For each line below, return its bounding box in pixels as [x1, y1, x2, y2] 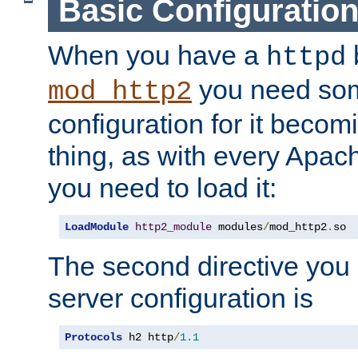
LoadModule [65, 220, 129, 233]
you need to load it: [48, 172, 276, 203]
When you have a [48, 39, 266, 70]
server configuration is [48, 282, 313, 313]
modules [212, 220, 263, 233]
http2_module [135, 220, 212, 233]
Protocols [65, 330, 122, 344]
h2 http [122, 330, 173, 344]
